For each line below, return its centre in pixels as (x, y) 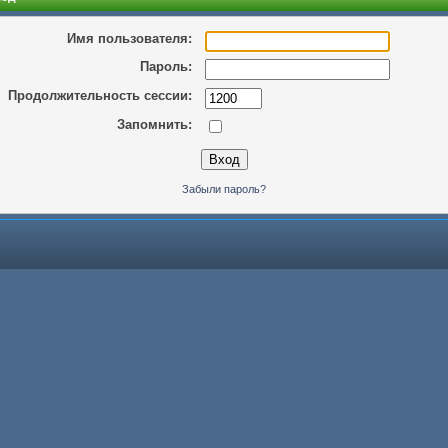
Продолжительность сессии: (99, 96)
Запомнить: (154, 124)
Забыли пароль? (224, 188)
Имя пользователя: (129, 38)
